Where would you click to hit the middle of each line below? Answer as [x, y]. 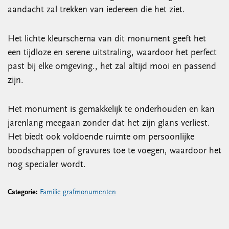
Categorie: [24, 192]
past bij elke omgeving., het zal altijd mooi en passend [112, 67]
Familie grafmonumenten [78, 192]
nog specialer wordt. [47, 165]
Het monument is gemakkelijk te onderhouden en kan [111, 110]
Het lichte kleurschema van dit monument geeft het [107, 39]
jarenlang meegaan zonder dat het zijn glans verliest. [109, 123]
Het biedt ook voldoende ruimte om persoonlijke [101, 137]
